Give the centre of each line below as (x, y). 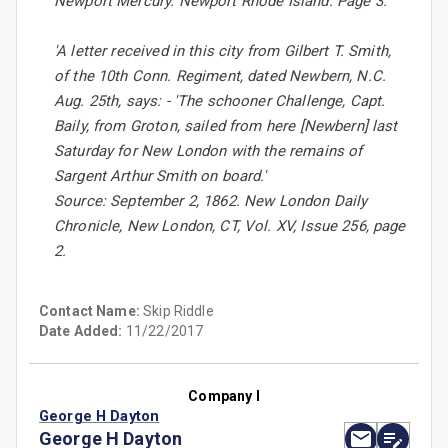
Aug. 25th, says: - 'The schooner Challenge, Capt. (220, 101)
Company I (224, 396)
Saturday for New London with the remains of (208, 151)
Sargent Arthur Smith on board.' (160, 176)
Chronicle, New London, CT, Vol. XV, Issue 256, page (230, 226)
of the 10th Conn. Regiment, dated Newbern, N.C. (220, 76)
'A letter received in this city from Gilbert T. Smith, (223, 51)
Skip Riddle (178, 311)
